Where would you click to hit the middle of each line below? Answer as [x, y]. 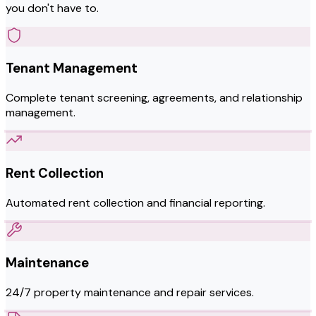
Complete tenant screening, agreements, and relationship [154, 98]
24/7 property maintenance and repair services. [130, 293]
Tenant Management [72, 68]
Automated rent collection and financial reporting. [135, 202]
